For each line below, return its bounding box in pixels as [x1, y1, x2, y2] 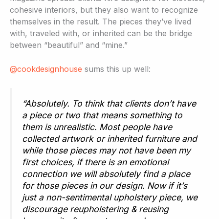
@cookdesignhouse [10, 64, 82, 74]
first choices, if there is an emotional [22, 156, 169, 167]
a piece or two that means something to [22, 109, 182, 120]
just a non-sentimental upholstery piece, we [22, 192, 197, 202]
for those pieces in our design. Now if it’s [22, 180, 187, 191]
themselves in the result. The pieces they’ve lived [10, 16, 191, 26]
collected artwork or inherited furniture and [22, 133, 197, 144]
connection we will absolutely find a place [22, 168, 190, 179]
